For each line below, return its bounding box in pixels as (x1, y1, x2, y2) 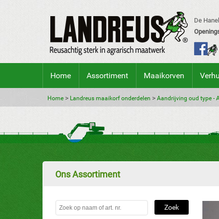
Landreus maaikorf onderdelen (70, 95, 151, 102)
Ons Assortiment (55, 169, 120, 179)
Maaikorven (144, 71, 184, 80)
